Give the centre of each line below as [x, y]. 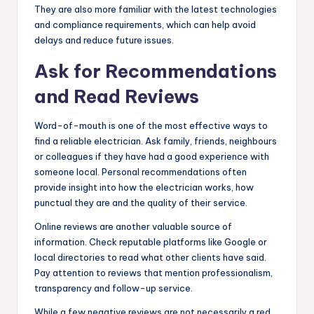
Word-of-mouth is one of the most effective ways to [151, 125]
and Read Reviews [117, 96]
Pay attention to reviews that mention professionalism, [153, 272]
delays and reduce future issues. [104, 40]
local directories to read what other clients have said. [150, 257]
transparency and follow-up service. [114, 288]
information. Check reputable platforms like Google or [151, 241]
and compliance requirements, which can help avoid [145, 24]
